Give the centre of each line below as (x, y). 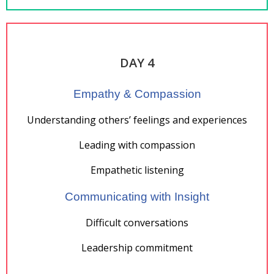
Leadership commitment (137, 248)
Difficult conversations (137, 223)
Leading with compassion (137, 145)
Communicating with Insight (137, 197)
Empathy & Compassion (137, 94)
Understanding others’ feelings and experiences (137, 120)
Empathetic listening (137, 170)
